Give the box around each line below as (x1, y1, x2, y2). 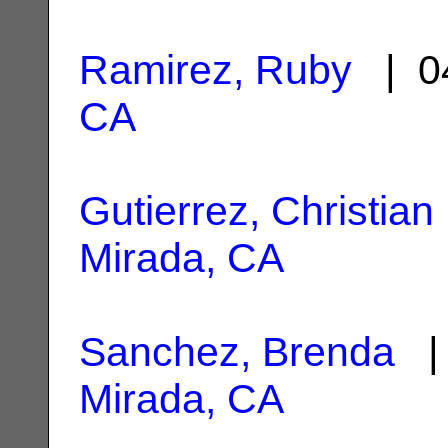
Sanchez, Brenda (79, 328, 395, 375)
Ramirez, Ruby (79, 46, 352, 93)
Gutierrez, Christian (79, 187, 434, 234)
